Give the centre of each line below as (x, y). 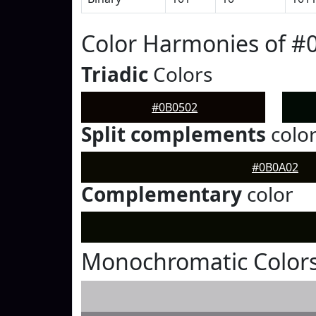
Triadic (115, 74)
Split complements (174, 134)
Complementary (162, 194)
